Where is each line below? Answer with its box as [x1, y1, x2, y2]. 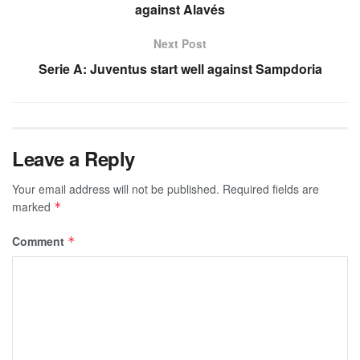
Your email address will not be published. [12, 180, 219, 197]
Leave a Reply [12, 144, 135, 172]
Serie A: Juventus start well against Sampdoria [38, 59, 322, 78]
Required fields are [223, 180, 319, 197]
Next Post [153, 35, 207, 51]
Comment [12, 232, 67, 249]
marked [12, 198, 54, 215]
